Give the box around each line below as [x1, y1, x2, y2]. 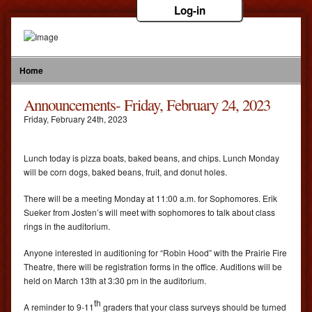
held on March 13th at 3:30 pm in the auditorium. [24, 274, 206, 286]
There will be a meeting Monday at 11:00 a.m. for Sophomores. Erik [24, 192, 277, 204]
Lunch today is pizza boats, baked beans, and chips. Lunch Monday [24, 152, 279, 164]
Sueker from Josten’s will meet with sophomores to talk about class [24, 206, 275, 218]
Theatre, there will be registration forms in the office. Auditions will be [24, 260, 282, 272]
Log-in [174, 3, 205, 18]
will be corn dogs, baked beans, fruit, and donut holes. [24, 166, 227, 178]
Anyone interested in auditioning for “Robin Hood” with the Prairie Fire [24, 247, 287, 258]
